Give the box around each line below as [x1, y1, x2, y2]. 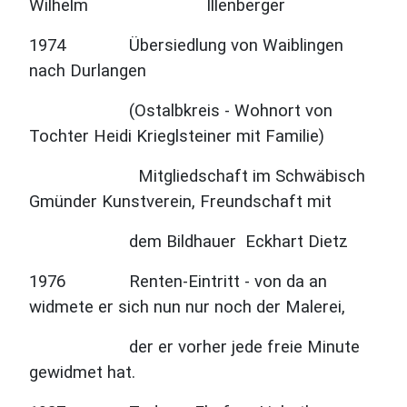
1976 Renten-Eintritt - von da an [29, 272, 327, 292]
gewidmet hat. [29, 362, 149, 382]
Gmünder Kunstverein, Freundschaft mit [29, 192, 332, 212]
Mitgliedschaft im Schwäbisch [138, 166, 365, 186]
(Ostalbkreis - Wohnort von [29, 101, 333, 121]
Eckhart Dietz [241, 232, 348, 252]
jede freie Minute [232, 337, 360, 357]
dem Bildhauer [29, 232, 241, 252]
